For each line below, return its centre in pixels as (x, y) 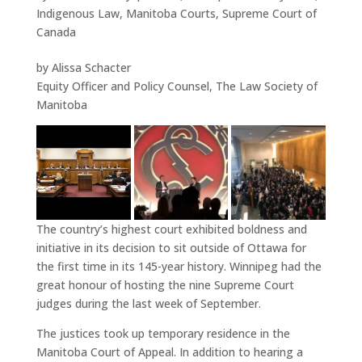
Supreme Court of (269, 14)
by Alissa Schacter (83, 68)
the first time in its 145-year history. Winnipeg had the (179, 267)
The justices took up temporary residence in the (163, 334)
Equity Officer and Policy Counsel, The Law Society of (177, 86)
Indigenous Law (78, 14)
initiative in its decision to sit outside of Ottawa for (171, 248)
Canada (56, 32)
